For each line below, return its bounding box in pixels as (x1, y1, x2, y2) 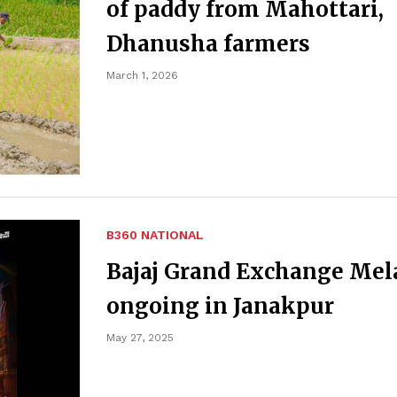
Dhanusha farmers (106, 30, 310, 58)
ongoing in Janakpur (106, 292, 334, 321)
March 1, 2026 (106, 69, 178, 82)
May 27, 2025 (106, 331, 174, 345)
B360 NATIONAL (106, 228, 204, 243)
